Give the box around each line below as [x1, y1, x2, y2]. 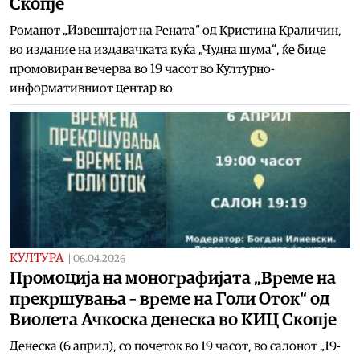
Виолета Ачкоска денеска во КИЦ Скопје [10, 310, 337, 329]
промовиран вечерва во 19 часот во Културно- [10, 62, 275, 76]
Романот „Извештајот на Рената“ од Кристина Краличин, [10, 23, 342, 37]
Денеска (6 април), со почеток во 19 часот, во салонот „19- [10, 339, 341, 353]
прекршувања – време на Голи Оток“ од [10, 289, 329, 308]
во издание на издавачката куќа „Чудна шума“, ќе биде [10, 43, 326, 56]
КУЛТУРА [10, 251, 63, 264]
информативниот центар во [10, 81, 173, 95]
